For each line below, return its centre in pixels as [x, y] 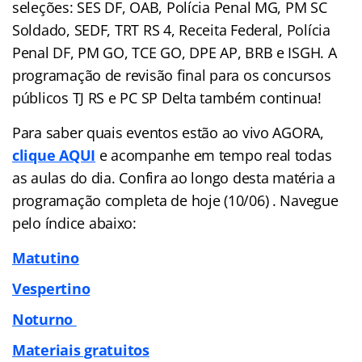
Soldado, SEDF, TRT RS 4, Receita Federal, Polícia [171, 29]
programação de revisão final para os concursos [172, 75]
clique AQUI [54, 155]
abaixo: [111, 223]
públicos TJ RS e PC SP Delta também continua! [167, 97]
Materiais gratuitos [81, 349]
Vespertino [51, 288]
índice [65, 223]
